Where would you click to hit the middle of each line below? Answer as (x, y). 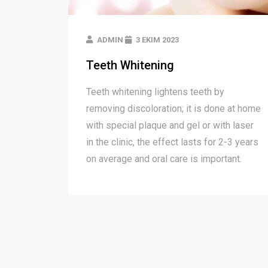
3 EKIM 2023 (156, 40)
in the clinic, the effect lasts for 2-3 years (172, 142)
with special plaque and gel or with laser (170, 126)
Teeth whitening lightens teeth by (155, 92)
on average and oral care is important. (164, 159)
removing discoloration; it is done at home (173, 109)
